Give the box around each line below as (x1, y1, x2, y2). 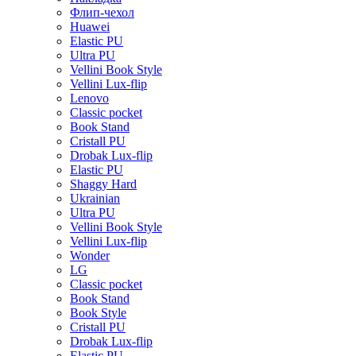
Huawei (70, 20, 110, 34)
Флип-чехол (70, 6, 134, 20)
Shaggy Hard (70, 177, 137, 192)
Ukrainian (70, 192, 120, 206)
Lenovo (70, 91, 109, 106)
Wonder (70, 249, 110, 263)
